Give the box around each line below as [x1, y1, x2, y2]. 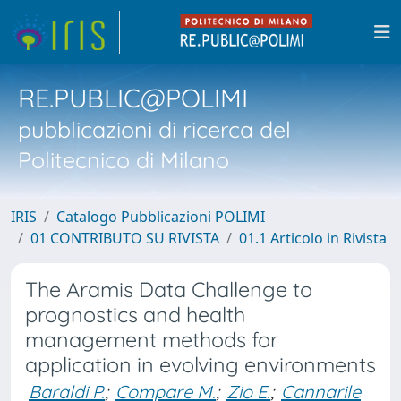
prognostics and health [25, 302, 245, 328]
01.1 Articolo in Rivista [239, 228, 387, 248]
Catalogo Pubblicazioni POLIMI [56, 207, 265, 226]
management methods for [25, 327, 278, 353]
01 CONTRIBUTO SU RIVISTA [30, 228, 219, 248]
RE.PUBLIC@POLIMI [18, 81, 248, 114]
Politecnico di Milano [18, 146, 229, 174]
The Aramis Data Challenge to [25, 277, 312, 303]
